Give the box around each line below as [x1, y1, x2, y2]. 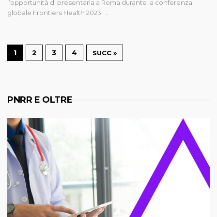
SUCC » [93, 48, 117, 57]
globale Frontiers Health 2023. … [7, 8, 108, 16]
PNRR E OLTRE [7, 94, 73, 105]
